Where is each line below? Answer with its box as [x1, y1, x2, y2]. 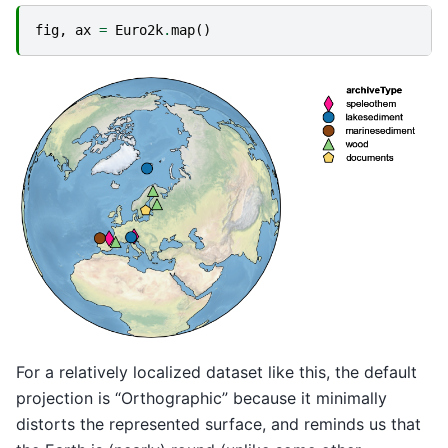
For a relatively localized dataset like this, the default [16, 361, 417, 382]
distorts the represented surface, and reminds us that [16, 413, 421, 434]
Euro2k [115, 22, 163, 39]
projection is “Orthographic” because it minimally [16, 387, 387, 408]
